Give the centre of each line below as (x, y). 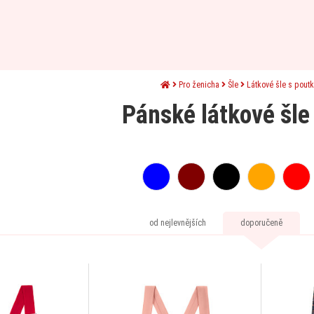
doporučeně (261, 223)
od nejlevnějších (177, 223)
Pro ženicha (199, 85)
